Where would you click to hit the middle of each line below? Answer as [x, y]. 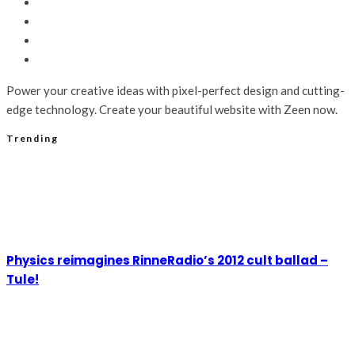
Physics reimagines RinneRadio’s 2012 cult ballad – [167, 261]
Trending [32, 139]
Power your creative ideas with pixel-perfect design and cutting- [176, 91]
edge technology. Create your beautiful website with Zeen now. [172, 110]
